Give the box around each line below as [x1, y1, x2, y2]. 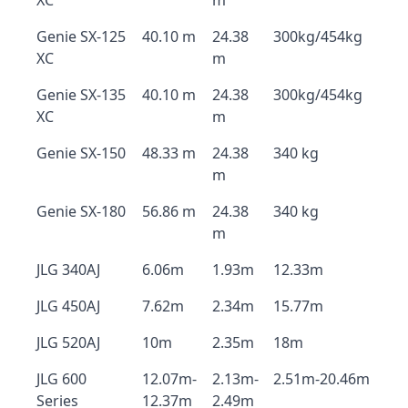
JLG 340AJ [36, 260, 100, 280]
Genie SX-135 [36, 85, 126, 105]
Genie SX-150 [36, 143, 126, 163]
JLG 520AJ [36, 332, 100, 352]
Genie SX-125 [36, 26, 126, 46]
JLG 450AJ [36, 296, 100, 316]
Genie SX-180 [36, 201, 126, 221]
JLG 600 [36, 369, 87, 389]
